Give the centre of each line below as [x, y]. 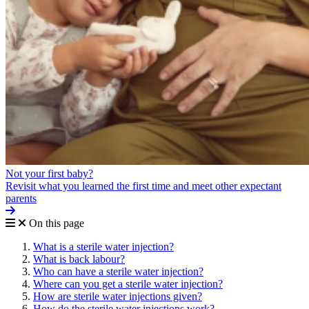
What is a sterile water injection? [103, 246]
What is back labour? [79, 259]
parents [21, 198]
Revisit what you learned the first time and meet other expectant [143, 186]
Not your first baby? [49, 173]
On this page [57, 223]
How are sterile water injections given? [118, 296]
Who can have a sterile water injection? [118, 271]
